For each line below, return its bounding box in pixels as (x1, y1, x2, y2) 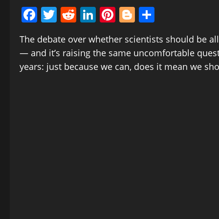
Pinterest (115, 4, 180, 25)
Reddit (76, 4, 124, 25)
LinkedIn (96, 4, 159, 25)
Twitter (57, 4, 108, 25)
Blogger (135, 4, 191, 25)
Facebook (37, 4, 107, 25)
